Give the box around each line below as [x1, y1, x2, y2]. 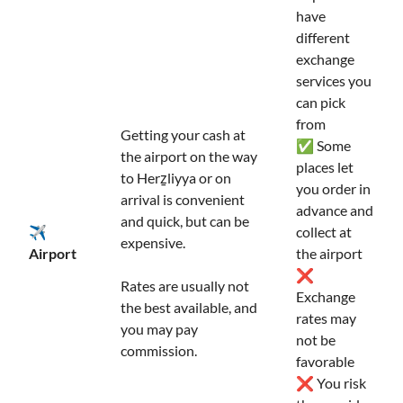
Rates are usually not [121, 277, 249, 294]
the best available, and [121, 299, 257, 316]
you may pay [121, 320, 198, 337]
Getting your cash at [121, 126, 246, 143]
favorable [296, 353, 354, 370]
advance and [296, 201, 373, 219]
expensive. [121, 234, 185, 251]
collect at [296, 223, 352, 240]
